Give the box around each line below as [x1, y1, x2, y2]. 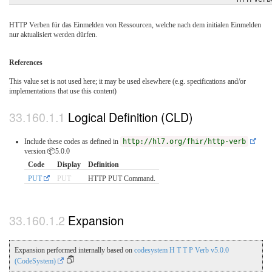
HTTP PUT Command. [88, 174, 155, 183]
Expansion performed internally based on [15, 246, 134, 255]
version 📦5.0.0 [24, 146, 70, 155]
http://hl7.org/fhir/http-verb [123, 137, 246, 146]
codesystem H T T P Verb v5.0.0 [134, 246, 229, 255]
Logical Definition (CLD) [68, 107, 193, 126]
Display [57, 160, 81, 169]
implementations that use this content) [9, 87, 117, 96]
